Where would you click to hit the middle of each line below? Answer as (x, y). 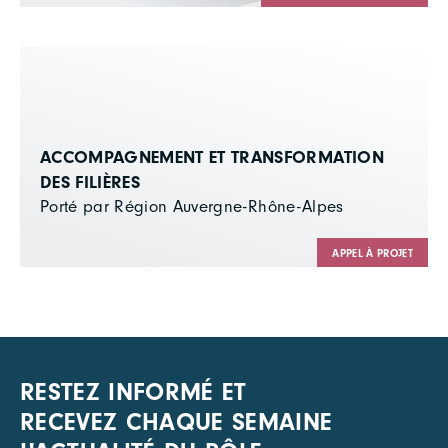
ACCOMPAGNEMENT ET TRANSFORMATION (212, 157)
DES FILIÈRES (90, 182)
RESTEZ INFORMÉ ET (133, 391)
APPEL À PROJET (372, 253)
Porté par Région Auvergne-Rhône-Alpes (192, 206)
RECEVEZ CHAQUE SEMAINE (176, 421)
